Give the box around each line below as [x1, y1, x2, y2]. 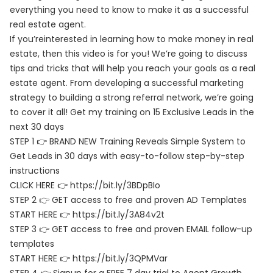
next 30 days [10, 121, 64, 133]
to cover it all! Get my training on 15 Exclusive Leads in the [10, 106, 254, 118]
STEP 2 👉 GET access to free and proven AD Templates [10, 194, 247, 206]
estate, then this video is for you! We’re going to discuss [10, 48, 247, 60]
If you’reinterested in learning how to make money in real [10, 33, 253, 45]
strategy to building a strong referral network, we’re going [10, 91, 253, 104]
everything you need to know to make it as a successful [10, 4, 249, 16]
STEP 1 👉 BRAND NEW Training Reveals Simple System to [10, 135, 246, 147]
